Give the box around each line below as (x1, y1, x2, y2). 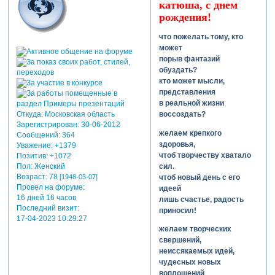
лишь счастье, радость (158, 195, 244, 204)
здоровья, (158, 139, 195, 149)
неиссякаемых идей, (158, 246, 234, 255)
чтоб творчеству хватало (158, 150, 251, 160)
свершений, (158, 235, 201, 244)
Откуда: (16, 109, 43, 118)
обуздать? (158, 66, 197, 75)
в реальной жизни (158, 99, 224, 108)
